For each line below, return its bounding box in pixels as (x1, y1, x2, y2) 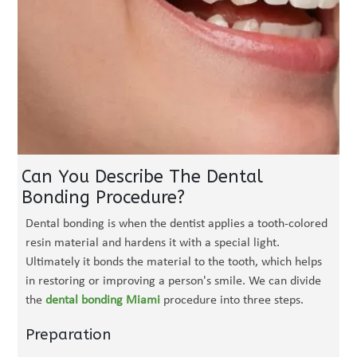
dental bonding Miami (45, 294, 161, 307)
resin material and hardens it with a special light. (25, 237, 280, 249)
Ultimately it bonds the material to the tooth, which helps (25, 256, 323, 269)
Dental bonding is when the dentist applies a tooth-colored (25, 218, 328, 230)
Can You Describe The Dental (22, 167, 264, 187)
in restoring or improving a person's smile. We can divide (25, 275, 322, 288)
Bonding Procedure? (22, 187, 186, 208)
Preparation (25, 326, 112, 343)
